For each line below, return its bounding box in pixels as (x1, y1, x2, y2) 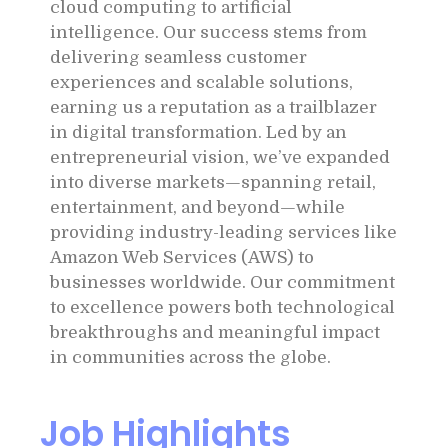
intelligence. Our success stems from (50, 23, 367, 42)
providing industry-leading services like (50, 223, 397, 242)
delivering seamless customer (50, 48, 307, 67)
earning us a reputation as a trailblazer (50, 98, 377, 117)
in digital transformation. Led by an (50, 123, 347, 142)
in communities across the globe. (50, 348, 331, 367)
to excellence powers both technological (50, 298, 395, 317)
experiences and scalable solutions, (50, 73, 353, 92)
